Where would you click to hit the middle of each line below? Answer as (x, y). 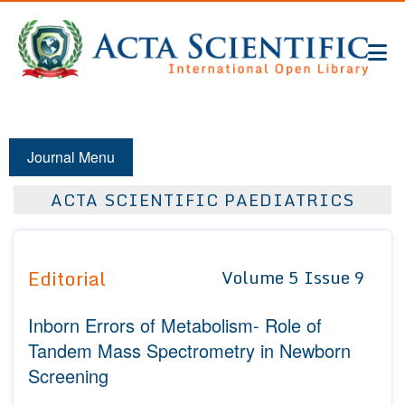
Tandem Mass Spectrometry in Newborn (189, 350)
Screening (68, 376)
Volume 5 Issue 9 (293, 277)
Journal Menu (71, 156)
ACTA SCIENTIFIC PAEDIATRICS (202, 199)
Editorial (67, 278)
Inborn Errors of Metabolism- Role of (175, 325)
